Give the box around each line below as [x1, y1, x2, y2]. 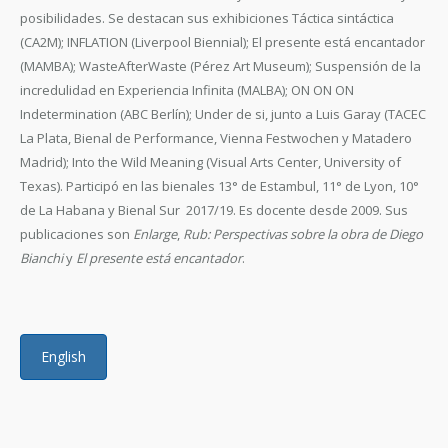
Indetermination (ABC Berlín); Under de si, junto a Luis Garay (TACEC [20, 105, 426, 123]
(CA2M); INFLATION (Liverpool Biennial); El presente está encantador [20, 33, 425, 51]
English [41, 347, 86, 366]
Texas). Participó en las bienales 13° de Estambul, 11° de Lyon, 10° [20, 177, 419, 195]
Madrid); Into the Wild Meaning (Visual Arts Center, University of [20, 153, 401, 171]
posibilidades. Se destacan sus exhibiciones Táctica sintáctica [20, 9, 394, 27]
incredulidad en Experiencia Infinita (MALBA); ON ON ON [20, 81, 354, 99]
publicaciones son [20, 225, 133, 243]
